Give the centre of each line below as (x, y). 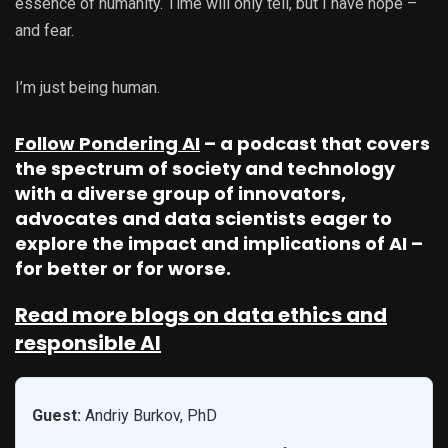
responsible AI (88, 343)
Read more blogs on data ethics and (201, 315)
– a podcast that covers (315, 144)
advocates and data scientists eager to (203, 219)
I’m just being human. (87, 88)
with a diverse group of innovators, (180, 194)
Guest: (56, 416)
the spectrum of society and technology (205, 169)
